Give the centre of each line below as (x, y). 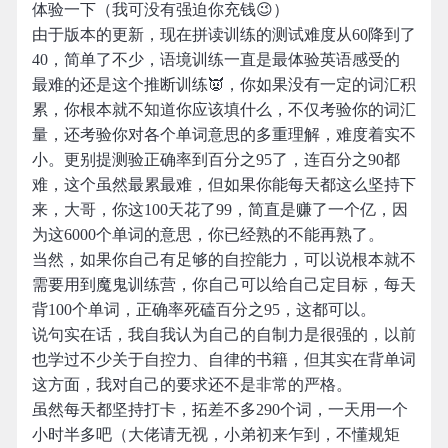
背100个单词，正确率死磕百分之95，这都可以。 (204, 309)
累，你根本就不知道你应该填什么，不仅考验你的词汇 (224, 109)
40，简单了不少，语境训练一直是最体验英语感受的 (216, 59)
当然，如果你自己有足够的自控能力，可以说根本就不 (224, 259)
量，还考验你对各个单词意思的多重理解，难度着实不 (224, 134)
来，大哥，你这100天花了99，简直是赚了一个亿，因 (220, 209)
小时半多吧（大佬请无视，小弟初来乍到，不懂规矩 (216, 434)
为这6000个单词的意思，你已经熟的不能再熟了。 (208, 234)
